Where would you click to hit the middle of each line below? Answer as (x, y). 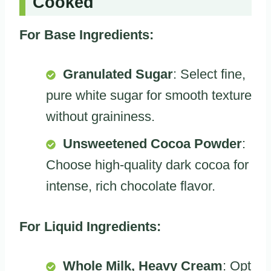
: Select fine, (209, 74)
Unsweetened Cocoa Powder (152, 143)
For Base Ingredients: (87, 34)
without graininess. (100, 116)
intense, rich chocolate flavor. (131, 186)
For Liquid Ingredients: (90, 226)
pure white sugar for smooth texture (149, 95)
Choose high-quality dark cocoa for (147, 165)
